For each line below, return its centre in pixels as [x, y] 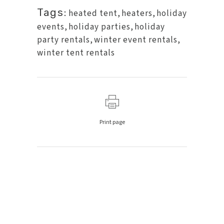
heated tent [93, 14]
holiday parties [99, 27]
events [51, 27]
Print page [112, 122]
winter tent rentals [76, 53]
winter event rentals [136, 40]
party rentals [63, 40]
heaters [137, 14]
